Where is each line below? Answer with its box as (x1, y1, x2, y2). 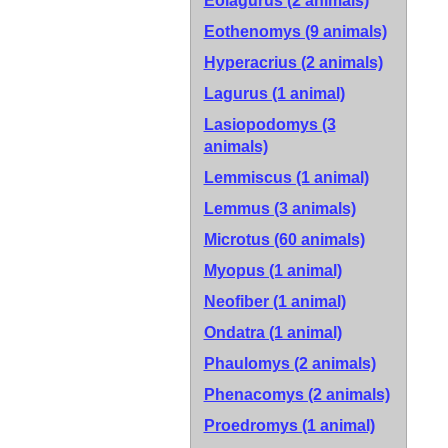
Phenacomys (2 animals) (203, 386, 390, 403)
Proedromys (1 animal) (203, 417, 375, 434)
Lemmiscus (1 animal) (203, 169, 369, 186)
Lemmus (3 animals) (203, 200, 356, 217)
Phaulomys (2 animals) (203, 355, 376, 372)
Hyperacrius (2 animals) (203, 54, 383, 71)
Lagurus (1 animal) (203, 85, 345, 102)
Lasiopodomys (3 (203, 116, 336, 133)
